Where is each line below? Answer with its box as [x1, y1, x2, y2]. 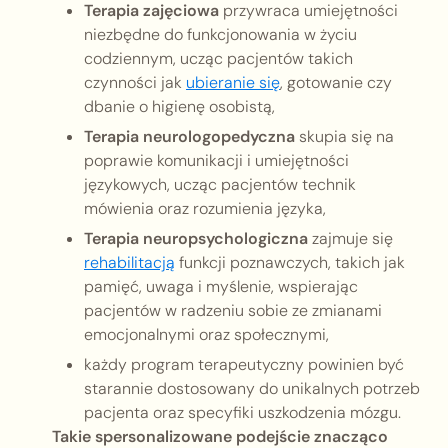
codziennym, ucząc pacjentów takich [84, 48, 353, 70]
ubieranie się [186, 72, 280, 94]
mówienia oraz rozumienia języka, [84, 198, 326, 220]
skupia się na [295, 126, 394, 148]
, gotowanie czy [280, 72, 392, 94]
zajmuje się [308, 228, 393, 250]
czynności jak [84, 72, 186, 94]
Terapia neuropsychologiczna [84, 228, 308, 250]
